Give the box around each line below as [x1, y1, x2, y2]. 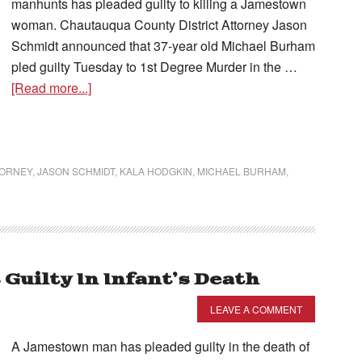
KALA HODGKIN [120, 164, 192, 178]
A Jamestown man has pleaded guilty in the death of [11, 337, 309, 356]
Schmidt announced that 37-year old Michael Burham [11, 36, 315, 55]
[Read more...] [11, 78, 91, 97]
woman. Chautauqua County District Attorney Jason [11, 15, 307, 34]
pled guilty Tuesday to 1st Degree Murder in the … [11, 57, 297, 76]
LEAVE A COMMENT [210, 302, 302, 316]
